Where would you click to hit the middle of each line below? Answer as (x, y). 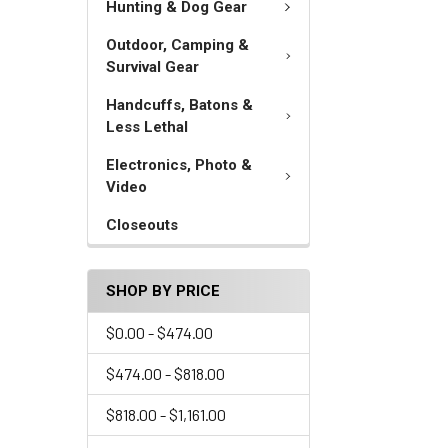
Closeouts (142, 225)
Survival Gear (152, 67)
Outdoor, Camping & (177, 45)
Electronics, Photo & (179, 165)
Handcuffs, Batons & (179, 105)
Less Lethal (147, 127)
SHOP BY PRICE (163, 291)
